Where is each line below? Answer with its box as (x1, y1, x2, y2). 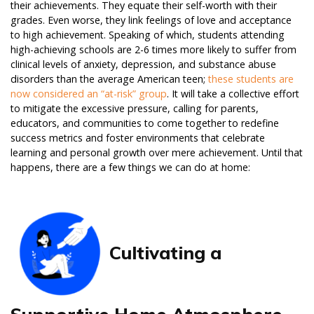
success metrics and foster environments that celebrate (11, 131, 265, 145)
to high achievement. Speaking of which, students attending (11, 28, 285, 42)
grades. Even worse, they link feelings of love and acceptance (11, 13, 292, 27)
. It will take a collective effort (167, 87, 299, 101)
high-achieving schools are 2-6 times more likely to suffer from (11, 43, 296, 57)
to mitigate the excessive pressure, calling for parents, (11, 102, 259, 116)
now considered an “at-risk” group (11, 87, 167, 101)
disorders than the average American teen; (11, 72, 208, 86)
